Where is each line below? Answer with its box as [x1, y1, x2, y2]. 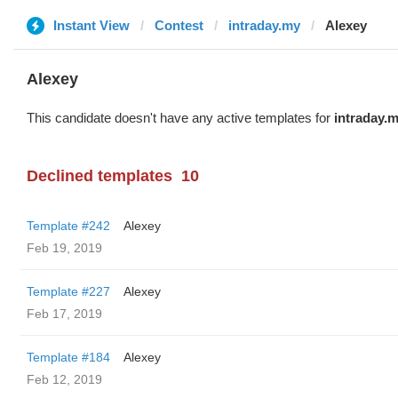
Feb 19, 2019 [27, 241, 102, 255]
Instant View [53, 18, 130, 33]
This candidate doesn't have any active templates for [27, 110, 334, 125]
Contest [155, 18, 203, 33]
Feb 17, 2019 [27, 306, 102, 321]
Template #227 [27, 284, 110, 298]
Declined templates [27, 167, 172, 185]
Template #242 [27, 219, 110, 233]
